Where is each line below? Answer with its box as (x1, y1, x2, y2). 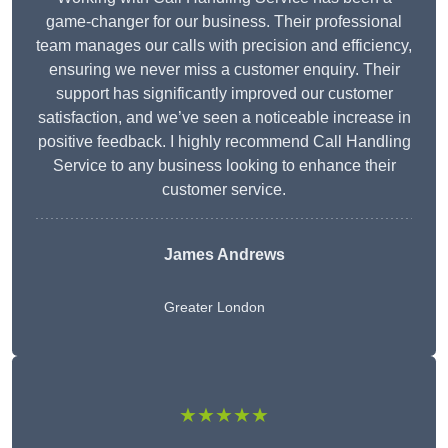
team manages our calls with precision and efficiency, (36, 37, 412, 55)
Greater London (163, 299, 265, 316)
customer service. (162, 181, 286, 199)
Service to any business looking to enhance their (52, 157, 396, 175)
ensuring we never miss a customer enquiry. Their (48, 61, 400, 79)
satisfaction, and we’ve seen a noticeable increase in (37, 109, 411, 127)
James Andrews (163, 246, 285, 264)
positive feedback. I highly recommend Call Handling (37, 133, 411, 151)
